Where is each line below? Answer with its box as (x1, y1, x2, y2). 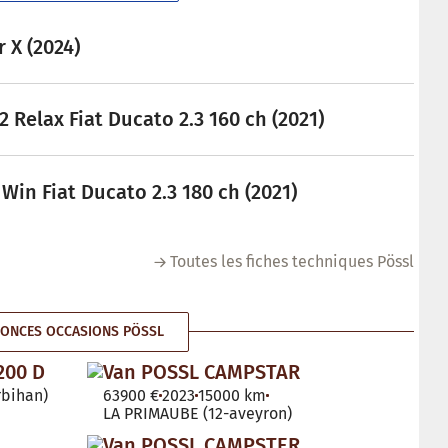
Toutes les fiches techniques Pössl (170, 251, 414, 271)
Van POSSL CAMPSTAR (103, 359, 300, 384)
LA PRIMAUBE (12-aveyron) (103, 403, 292, 423)
